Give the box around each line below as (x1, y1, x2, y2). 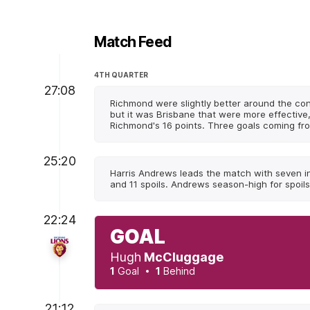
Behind (161, 265, 195, 277)
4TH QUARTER (94, 70, 148, 79)
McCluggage (144, 250, 224, 265)
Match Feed (94, 33, 172, 51)
